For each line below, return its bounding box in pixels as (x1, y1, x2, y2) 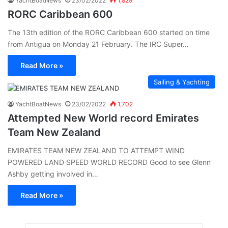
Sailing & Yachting (154, 77, 210, 86)
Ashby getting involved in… (8, 169, 98, 178)
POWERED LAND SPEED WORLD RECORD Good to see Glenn (8, 157, 211, 166)
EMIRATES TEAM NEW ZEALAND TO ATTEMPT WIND (8, 146, 185, 155)
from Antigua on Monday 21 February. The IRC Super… (8, 39, 189, 48)
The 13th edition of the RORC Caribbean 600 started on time (8, 27, 210, 37)
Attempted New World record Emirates (8, 111, 199, 124)
